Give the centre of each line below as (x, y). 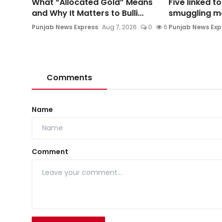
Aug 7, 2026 (119, 27)
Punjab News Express (65, 27)
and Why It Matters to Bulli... (88, 13)
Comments (69, 77)
